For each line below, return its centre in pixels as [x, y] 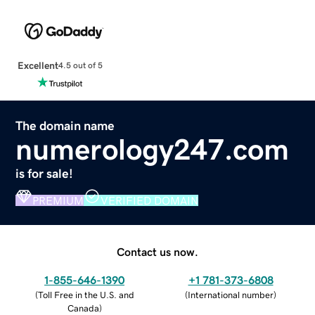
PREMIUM [58, 200]
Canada [83, 308]
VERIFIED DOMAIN [150, 200]
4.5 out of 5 [80, 66]
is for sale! [45, 173]
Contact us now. [157, 251]
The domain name [65, 126]
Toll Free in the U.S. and [86, 295]
